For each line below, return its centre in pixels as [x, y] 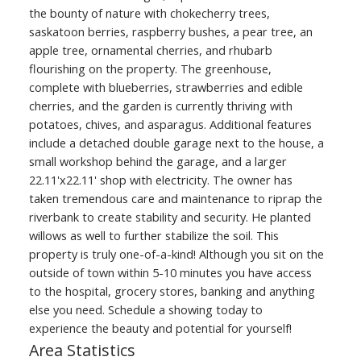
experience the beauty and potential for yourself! [160, 328]
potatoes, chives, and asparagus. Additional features [170, 124]
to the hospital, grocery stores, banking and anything [172, 291]
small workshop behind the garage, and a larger [158, 162]
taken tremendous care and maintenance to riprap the [175, 199]
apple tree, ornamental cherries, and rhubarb [150, 50]
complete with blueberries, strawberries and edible [166, 87]
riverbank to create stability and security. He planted [170, 217]
